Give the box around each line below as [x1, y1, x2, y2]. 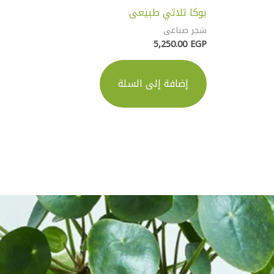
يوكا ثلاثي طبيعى [128, 2, 207, 22]
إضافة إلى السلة [117, 73, 188, 93]
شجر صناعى [163, 22, 207, 38]
